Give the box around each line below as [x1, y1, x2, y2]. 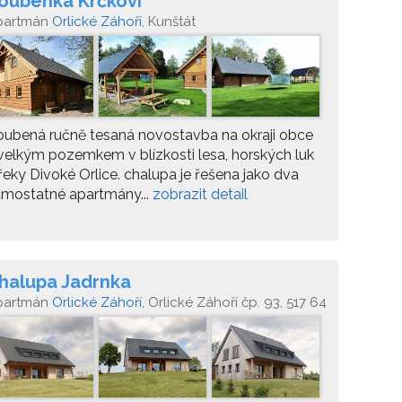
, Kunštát [142, 13, 196, 30]
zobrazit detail [153, 186, 248, 203]
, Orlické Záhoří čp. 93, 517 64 [142, 294, 327, 310]
